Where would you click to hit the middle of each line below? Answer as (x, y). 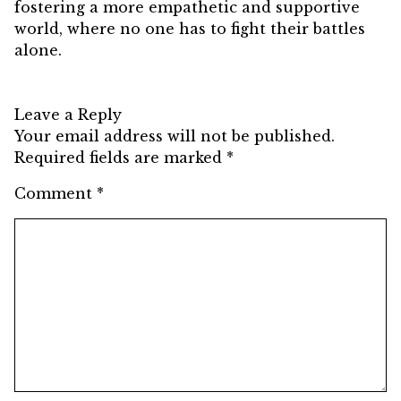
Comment (55, 194)
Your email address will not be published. (175, 137)
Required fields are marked (120, 158)
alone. (38, 51)
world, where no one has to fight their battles (190, 29)
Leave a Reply (68, 115)
